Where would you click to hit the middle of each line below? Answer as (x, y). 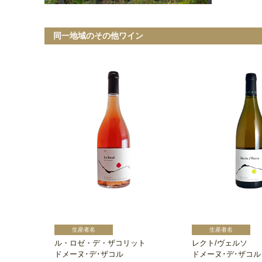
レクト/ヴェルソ (220, 243)
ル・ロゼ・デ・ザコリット (100, 243)
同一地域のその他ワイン (98, 35)
